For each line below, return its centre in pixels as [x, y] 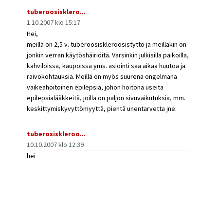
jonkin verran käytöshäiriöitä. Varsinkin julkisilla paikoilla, [108, 55]
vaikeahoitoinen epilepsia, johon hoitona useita [95, 87]
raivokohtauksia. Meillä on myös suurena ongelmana [102, 76]
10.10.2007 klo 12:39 [55, 145]
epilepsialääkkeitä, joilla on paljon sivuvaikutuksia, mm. [106, 98]
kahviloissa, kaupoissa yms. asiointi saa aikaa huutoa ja [106, 66]
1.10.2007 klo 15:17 [54, 22]
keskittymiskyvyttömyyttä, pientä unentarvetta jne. [102, 109]
